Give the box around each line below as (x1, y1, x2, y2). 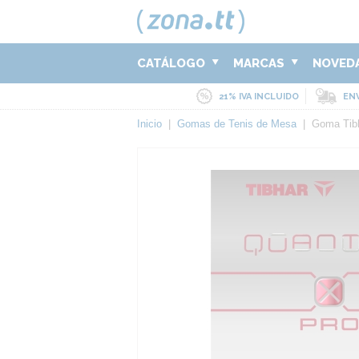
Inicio (137, 118, 162, 130)
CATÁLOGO (137, 56, 208, 71)
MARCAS (233, 56, 288, 71)
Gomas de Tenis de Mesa (177, 118, 296, 130)
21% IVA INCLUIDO (218, 91, 299, 102)
